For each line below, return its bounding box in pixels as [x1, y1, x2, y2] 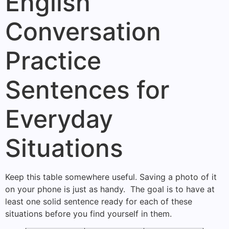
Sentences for [5, 74, 169, 105]
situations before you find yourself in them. [5, 208, 172, 219]
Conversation [5, 16, 161, 47]
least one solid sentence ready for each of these [5, 196, 192, 207]
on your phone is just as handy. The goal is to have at [5, 184, 215, 194]
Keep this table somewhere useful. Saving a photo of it [5, 171, 217, 182]
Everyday [5, 103, 113, 134]
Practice [5, 45, 101, 76]
